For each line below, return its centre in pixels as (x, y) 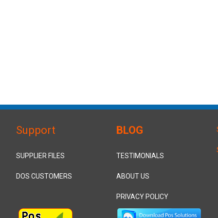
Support (36, 130)
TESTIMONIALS (140, 156)
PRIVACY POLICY (142, 197)
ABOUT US (133, 176)
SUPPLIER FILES (40, 156)
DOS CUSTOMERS (44, 176)
